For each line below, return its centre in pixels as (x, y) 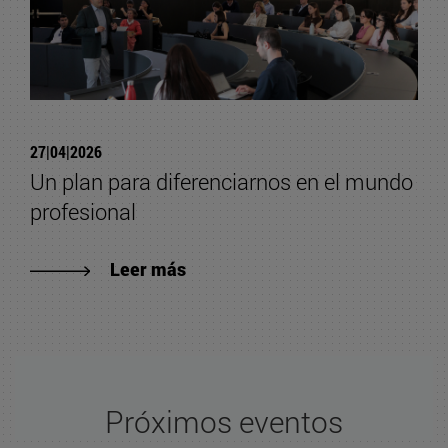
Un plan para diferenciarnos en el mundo (221, 181)
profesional (83, 211)
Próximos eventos (224, 422)
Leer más (148, 268)
